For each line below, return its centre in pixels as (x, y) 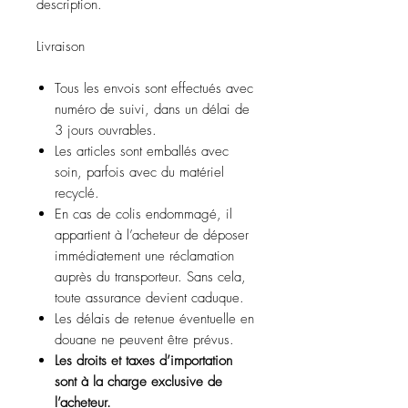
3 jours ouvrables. (106, 130)
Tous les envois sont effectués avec (154, 88)
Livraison (61, 46)
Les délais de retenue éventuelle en (154, 319)
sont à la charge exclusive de (138, 382)
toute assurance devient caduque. (149, 298)
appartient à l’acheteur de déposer (152, 235)
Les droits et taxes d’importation (143, 361)
